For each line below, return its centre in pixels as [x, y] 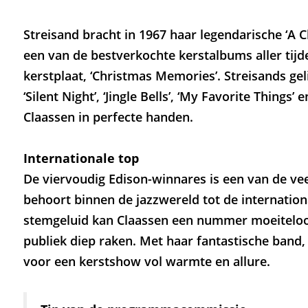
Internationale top [81, 158]
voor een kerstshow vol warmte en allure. [146, 262]
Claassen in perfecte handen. [108, 117]
